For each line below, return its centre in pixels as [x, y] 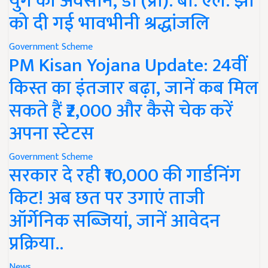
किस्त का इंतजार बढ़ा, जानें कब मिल [134, 88]
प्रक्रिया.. [36, 243]
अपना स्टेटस [51, 133]
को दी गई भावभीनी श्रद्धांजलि [109, 23]
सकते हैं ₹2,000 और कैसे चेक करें [121, 111]
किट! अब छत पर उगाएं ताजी [107, 198]
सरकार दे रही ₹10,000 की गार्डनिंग [125, 175]
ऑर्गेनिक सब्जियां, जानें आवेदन [115, 221]
